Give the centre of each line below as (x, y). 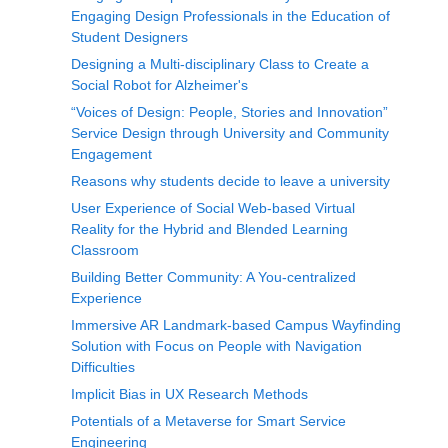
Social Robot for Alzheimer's (159, 85)
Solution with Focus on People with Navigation (216, 346)
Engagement (111, 154)
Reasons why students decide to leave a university (230, 181)
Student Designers (129, 37)
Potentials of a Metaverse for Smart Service (208, 421)
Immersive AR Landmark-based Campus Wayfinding (236, 325)
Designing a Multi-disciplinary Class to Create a (220, 64)
